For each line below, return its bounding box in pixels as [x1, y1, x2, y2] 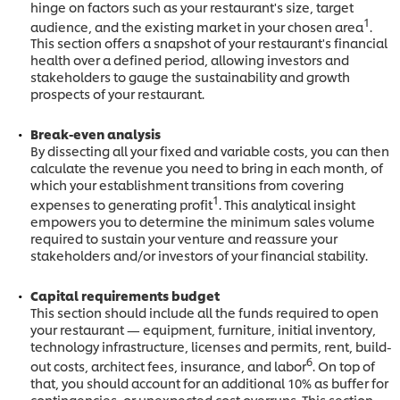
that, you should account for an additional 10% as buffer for [30, 373, 388, 391]
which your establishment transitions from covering [30, 176, 344, 194]
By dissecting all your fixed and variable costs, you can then [30, 142, 389, 160]
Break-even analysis [30, 125, 161, 143]
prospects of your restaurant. [30, 85, 204, 103]
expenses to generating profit [30, 196, 212, 213]
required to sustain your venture [30, 229, 225, 247]
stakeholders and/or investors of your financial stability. [30, 246, 368, 264]
